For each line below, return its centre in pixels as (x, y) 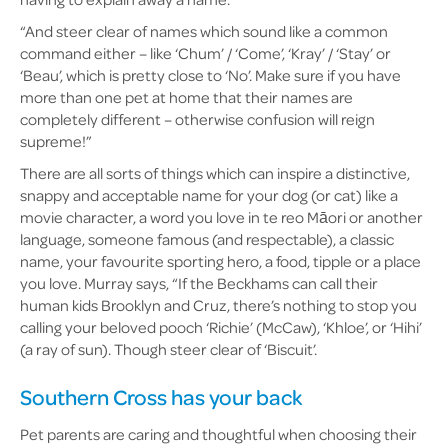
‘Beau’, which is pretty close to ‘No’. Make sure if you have (210, 75)
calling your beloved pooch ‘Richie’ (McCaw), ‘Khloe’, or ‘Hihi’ (221, 327)
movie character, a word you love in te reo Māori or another (221, 217)
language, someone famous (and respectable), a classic (207, 239)
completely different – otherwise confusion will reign (197, 119)
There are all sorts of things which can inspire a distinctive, (215, 173)
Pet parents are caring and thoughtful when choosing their (218, 434)
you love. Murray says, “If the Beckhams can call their (199, 283)
